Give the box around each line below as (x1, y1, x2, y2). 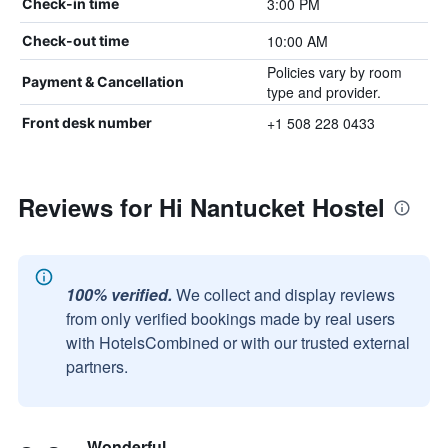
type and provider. (266, 82, 381, 102)
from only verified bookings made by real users (66, 307, 395, 330)
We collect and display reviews (176, 283, 395, 306)
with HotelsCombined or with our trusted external (66, 331, 410, 354)
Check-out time (22, 32, 129, 49)
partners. (66, 355, 128, 378)
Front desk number (22, 114, 152, 131)
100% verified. (66, 283, 172, 306)
